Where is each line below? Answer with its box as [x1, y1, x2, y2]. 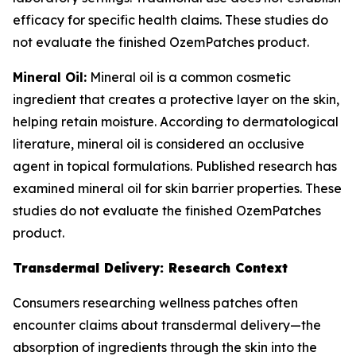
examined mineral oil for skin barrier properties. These [13, 180, 342, 196]
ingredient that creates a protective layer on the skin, [13, 91, 339, 107]
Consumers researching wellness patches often [13, 295, 298, 311]
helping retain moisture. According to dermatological [13, 114, 339, 130]
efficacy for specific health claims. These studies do [13, 12, 328, 28]
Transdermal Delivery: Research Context [13, 260, 288, 276]
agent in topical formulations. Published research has [13, 158, 337, 174]
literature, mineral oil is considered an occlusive [13, 136, 304, 152]
